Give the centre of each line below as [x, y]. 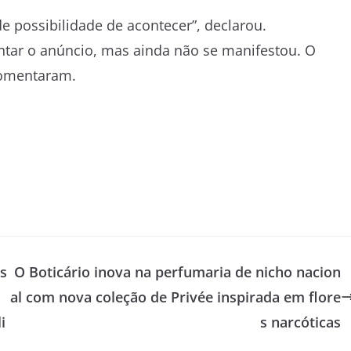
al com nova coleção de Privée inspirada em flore [175, 297]
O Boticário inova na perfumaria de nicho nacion [177, 272]
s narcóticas [300, 322]
